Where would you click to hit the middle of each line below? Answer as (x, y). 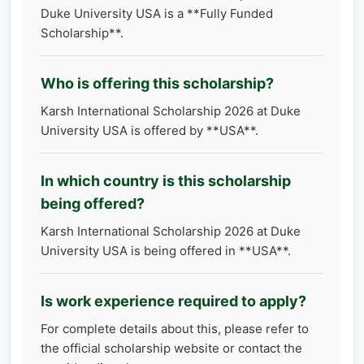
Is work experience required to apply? (173, 301)
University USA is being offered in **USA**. (166, 251)
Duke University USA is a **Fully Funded (157, 13)
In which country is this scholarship (166, 181)
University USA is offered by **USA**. (149, 130)
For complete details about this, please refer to (175, 329)
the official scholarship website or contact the (171, 348)
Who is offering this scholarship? (157, 83)
